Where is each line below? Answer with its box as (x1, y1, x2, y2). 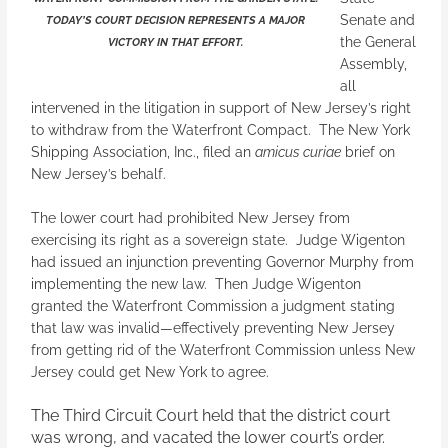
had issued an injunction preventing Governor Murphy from (31, 253, 415, 270)
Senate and (339, 11, 415, 28)
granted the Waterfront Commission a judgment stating (31, 297, 396, 314)
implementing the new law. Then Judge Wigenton (31, 275, 362, 292)
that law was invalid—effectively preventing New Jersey (31, 319, 396, 336)
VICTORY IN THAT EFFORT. (107, 35, 243, 49)
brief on (341, 143, 396, 160)
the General (339, 33, 416, 50)
